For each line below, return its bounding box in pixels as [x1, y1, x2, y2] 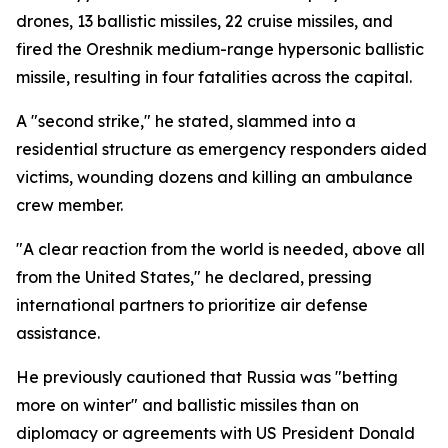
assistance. [16, 323, 100, 343]
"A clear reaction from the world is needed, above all [16, 239, 425, 259]
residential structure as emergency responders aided [16, 139, 427, 159]
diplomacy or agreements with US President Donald [16, 423, 415, 443]
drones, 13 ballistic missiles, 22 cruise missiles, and [16, 11, 393, 31]
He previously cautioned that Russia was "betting [16, 367, 398, 387]
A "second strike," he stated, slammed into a [16, 111, 356, 131]
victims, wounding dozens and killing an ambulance [16, 167, 413, 187]
